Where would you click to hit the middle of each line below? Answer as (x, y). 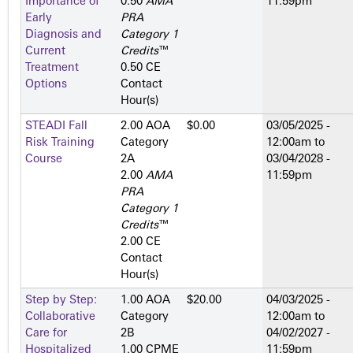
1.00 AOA (145, 301)
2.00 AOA (145, 127)
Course (44, 160)
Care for (46, 334)
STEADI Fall (56, 127)
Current (45, 52)
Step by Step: (61, 301)
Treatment (52, 69)
